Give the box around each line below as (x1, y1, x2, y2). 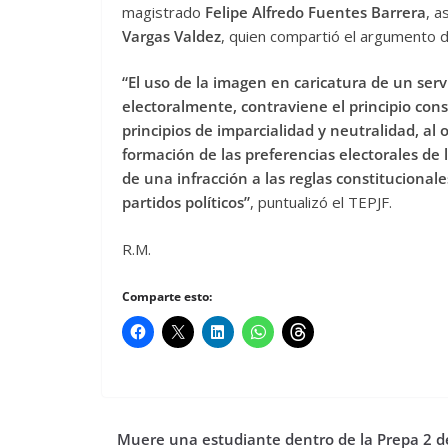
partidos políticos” (122, 192, 250, 213)
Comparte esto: (122, 288, 212, 306)
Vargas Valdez (122, 25, 221, 46)
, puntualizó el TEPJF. (250, 192, 392, 213)
